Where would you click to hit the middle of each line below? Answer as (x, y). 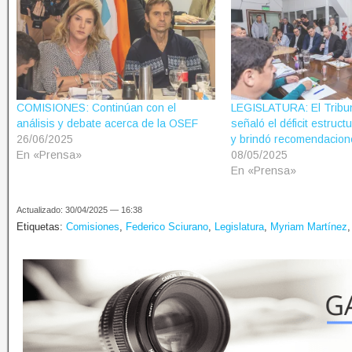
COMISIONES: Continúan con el (96, 108)
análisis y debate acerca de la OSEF (107, 124)
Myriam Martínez (309, 227)
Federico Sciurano (167, 227)
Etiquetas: (41, 227)
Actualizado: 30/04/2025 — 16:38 (79, 210)
